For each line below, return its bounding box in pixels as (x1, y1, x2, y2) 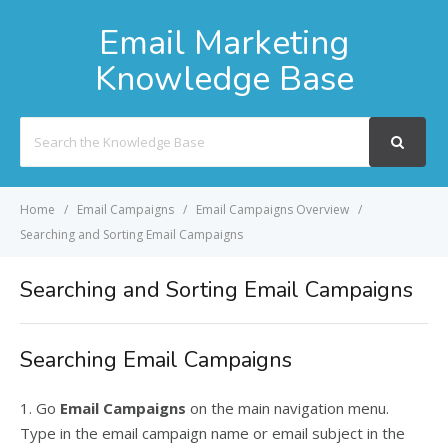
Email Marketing (99, 20, 349, 66)
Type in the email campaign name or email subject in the (20, 423, 405, 443)
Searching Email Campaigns (20, 345, 292, 375)
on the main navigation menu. (186, 398, 389, 418)
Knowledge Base (94, 56, 354, 102)
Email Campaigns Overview (196, 201, 349, 218)
